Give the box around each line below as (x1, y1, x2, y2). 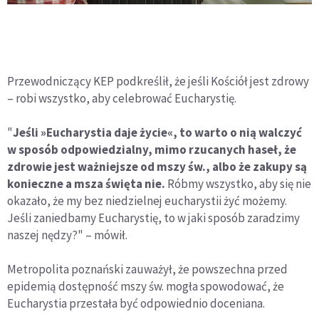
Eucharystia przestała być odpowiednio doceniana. (7, 296, 265, 312)
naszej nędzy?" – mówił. (7, 227, 127, 244)
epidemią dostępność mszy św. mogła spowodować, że (7, 278, 284, 295)
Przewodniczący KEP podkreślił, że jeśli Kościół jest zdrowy (7, 73, 309, 90)
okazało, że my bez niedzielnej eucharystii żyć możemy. (7, 193, 287, 209)
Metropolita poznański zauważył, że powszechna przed (7, 261, 288, 278)
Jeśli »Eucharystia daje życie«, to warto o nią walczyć (13, 125, 302, 141)
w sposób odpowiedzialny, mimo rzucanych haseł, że (7, 142, 296, 158)
